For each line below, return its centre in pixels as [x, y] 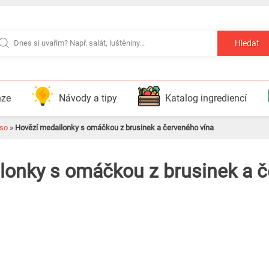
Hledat [247, 44]
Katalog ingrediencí [206, 98]
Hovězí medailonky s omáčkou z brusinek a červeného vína [114, 128]
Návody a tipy [88, 98]
